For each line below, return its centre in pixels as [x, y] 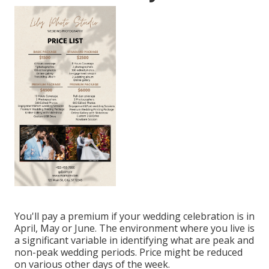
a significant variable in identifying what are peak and [134, 240]
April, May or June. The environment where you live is [134, 228]
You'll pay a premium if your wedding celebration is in [134, 216]
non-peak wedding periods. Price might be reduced [128, 252]
